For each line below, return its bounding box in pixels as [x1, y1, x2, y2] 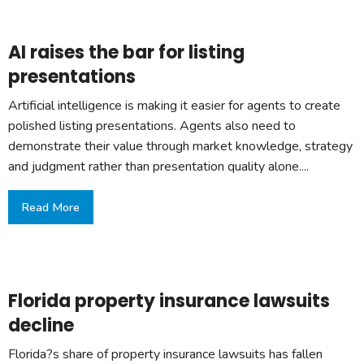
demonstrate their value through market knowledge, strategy [8, 136, 353, 155]
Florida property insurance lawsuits [8, 288, 330, 314]
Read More [21, 199, 80, 216]
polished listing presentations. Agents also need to [8, 116, 296, 135]
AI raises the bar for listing [8, 39, 245, 65]
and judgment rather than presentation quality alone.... [8, 157, 309, 175]
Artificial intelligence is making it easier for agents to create [8, 96, 340, 115]
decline [8, 313, 74, 339]
